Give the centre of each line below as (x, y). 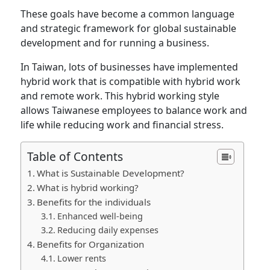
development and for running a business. (116, 42)
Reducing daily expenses (109, 230)
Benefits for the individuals (94, 202)
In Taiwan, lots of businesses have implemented (130, 67)
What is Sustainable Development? (112, 173)
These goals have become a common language (128, 14)
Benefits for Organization (91, 244)
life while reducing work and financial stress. (124, 124)
